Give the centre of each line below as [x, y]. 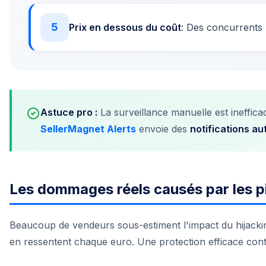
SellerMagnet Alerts [88, 129]
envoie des [163, 129]
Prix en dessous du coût [125, 27]
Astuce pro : [69, 112]
